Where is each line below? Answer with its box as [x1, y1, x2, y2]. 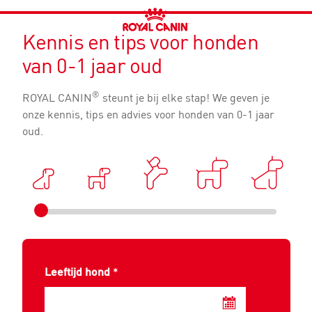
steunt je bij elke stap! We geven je [99, 90, 270, 105]
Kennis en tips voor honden [22, 28, 258, 56]
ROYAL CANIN [22, 90, 92, 105]
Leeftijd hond [44, 263, 110, 279]
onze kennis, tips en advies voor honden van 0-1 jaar [22, 107, 274, 122]
